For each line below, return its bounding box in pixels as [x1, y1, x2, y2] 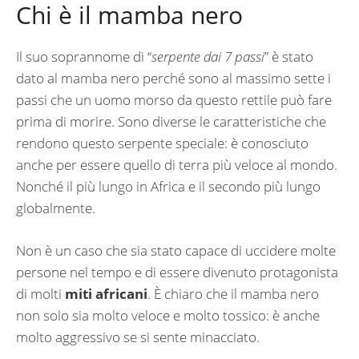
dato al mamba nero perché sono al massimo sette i [16, 69, 331, 88]
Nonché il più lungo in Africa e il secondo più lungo [16, 177, 321, 196]
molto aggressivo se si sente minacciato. [16, 327, 260, 346]
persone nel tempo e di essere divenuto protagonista [16, 262, 338, 281]
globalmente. [16, 199, 95, 218]
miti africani [65, 284, 147, 303]
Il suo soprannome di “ [16, 47, 151, 67]
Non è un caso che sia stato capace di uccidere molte [16, 240, 336, 260]
